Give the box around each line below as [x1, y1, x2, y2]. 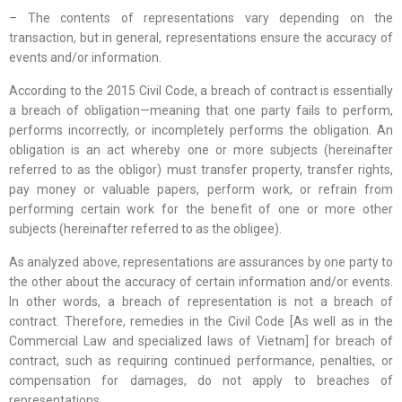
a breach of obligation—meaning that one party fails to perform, [9, 103, 393, 118]
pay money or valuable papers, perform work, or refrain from [9, 182, 393, 197]
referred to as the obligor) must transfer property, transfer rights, [9, 162, 393, 178]
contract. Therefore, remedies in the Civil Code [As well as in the [9, 314, 393, 329]
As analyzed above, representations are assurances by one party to [9, 255, 393, 270]
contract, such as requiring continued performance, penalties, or [9, 354, 393, 369]
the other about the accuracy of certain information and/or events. [9, 275, 393, 290]
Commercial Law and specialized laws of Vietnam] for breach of [9, 334, 393, 349]
